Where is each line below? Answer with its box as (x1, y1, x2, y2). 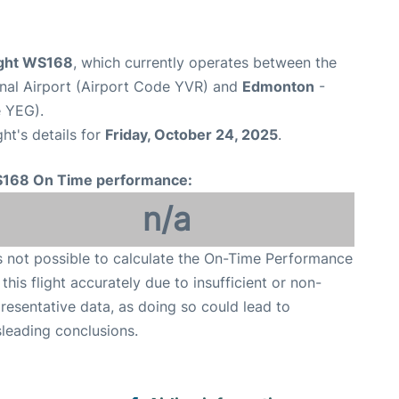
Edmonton (242, 77, 314, 96)
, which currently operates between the (73, 53, 337, 72)
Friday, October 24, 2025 (105, 126, 278, 144)
